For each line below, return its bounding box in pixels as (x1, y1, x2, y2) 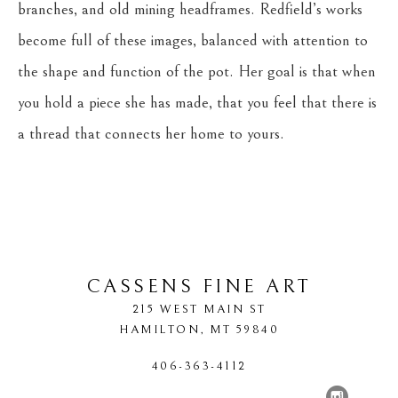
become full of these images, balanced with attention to (18, 31, 368, 50)
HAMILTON (119, 322, 200, 337)
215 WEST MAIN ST (131, 302, 267, 316)
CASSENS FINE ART (86, 275, 312, 298)
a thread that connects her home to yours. (18, 124, 284, 143)
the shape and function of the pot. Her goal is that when (18, 62, 376, 81)
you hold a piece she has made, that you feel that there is (18, 93, 377, 112)
